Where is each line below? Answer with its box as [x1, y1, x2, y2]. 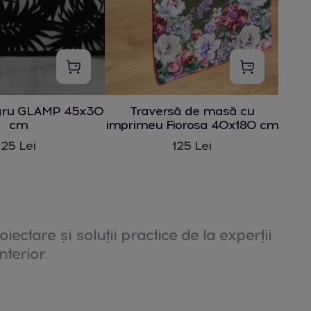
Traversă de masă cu [129, 103, 254, 119]
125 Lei [172, 138, 211, 153]
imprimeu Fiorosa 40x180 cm [105, 117, 278, 133]
